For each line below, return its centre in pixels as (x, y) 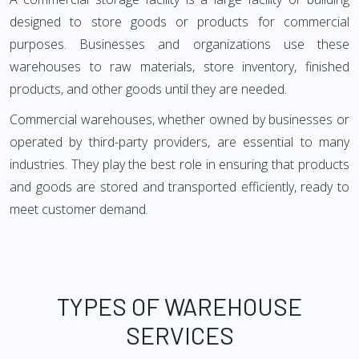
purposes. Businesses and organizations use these (179, 44)
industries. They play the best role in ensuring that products (179, 164)
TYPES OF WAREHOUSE (179, 306)
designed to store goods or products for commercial (179, 22)
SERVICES (179, 335)
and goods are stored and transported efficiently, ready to (179, 187)
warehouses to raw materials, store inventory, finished (179, 67)
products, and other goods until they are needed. (148, 89)
